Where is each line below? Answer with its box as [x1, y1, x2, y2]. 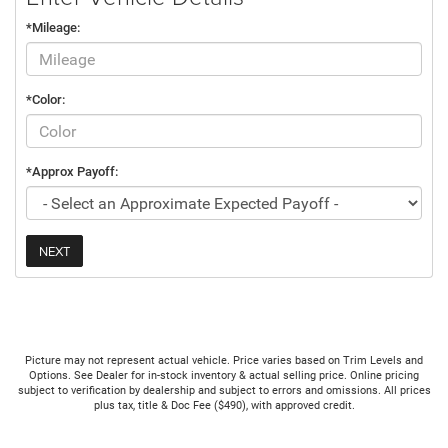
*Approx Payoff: [26, 164, 118, 180]
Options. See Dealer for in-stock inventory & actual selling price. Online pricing [29, 369, 419, 383]
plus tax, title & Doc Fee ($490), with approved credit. [93, 399, 355, 413]
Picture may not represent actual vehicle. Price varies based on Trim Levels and [25, 354, 423, 368]
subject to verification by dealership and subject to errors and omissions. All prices [17, 384, 431, 398]
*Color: [26, 92, 65, 108]
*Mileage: [26, 20, 80, 36]
